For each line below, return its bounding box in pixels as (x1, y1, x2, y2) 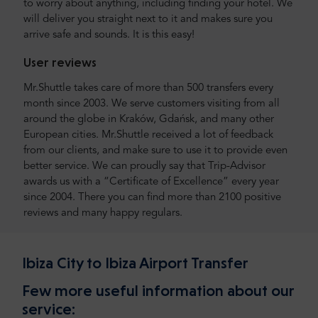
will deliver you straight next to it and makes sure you (23, 14, 273, 26)
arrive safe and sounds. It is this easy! (23, 30, 194, 41)
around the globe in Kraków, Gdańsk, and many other (23, 114, 274, 126)
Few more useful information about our (22, 280, 295, 300)
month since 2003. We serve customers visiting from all (23, 99, 280, 110)
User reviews (23, 55, 97, 70)
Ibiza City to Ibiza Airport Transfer (22, 253, 248, 273)
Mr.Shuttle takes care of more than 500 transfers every (23, 83, 273, 94)
